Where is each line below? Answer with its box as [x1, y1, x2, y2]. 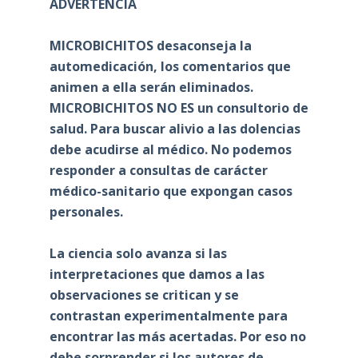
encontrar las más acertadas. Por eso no [49, 327, 306, 345]
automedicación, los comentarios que [49, 57, 291, 75]
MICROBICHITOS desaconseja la [49, 36, 252, 54]
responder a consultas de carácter [49, 161, 268, 179]
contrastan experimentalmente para [49, 306, 288, 324]
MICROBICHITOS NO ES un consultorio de [49, 98, 308, 117]
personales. [49, 202, 123, 221]
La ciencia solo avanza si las [49, 244, 227, 262]
